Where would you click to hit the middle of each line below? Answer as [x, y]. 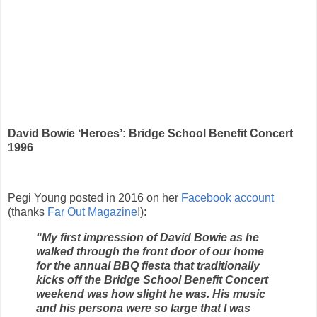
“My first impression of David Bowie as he [148, 238]
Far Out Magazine [92, 212]
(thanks [28, 212]
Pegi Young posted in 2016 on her [94, 198]
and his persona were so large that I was [143, 309]
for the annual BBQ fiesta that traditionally [148, 266]
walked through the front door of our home [150, 252]
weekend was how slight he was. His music [151, 294]
